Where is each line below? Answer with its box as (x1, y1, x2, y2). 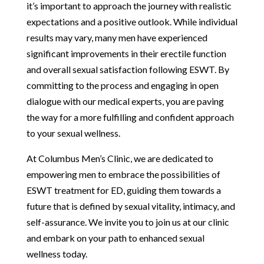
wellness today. (26, 247, 87, 259)
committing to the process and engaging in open (26, 79, 219, 91)
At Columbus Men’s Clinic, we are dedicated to (26, 152, 213, 164)
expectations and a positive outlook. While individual (26, 15, 237, 27)
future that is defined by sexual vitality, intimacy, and (26, 200, 235, 212)
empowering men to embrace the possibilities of (26, 168, 220, 180)
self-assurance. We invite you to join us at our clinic (26, 216, 229, 227)
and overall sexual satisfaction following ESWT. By (26, 63, 229, 75)
